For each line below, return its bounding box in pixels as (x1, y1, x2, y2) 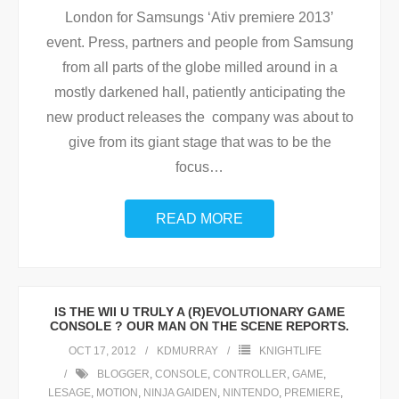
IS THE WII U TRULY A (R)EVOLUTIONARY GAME (54, 305, 345, 319)
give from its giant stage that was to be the (68, 134, 331, 150)
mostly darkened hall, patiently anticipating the (53, 85, 346, 100)
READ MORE (156, 211, 243, 226)
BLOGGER (97, 368, 150, 380)
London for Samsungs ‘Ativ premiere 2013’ (65, 10, 334, 25)
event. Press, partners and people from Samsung (45, 35, 354, 50)
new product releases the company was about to (45, 110, 354, 125)
